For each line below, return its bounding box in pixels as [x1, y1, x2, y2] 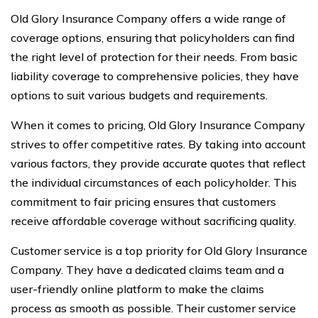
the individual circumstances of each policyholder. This [11, 175, 297, 190]
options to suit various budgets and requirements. [11, 88, 268, 102]
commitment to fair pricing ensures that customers [11, 194, 276, 209]
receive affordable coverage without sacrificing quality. [11, 214, 296, 228]
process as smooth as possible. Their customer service [11, 301, 296, 315]
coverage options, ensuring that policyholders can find [11, 31, 295, 45]
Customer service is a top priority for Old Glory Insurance [11, 243, 307, 258]
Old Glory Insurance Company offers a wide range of [11, 11, 286, 26]
